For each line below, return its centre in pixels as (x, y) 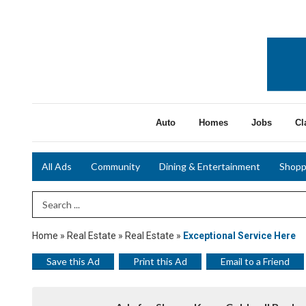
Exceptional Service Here (239, 235)
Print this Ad (160, 261)
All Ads (57, 166)
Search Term (61, 204)
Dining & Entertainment (210, 166)
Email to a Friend (255, 261)
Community (115, 166)
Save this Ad (73, 261)
